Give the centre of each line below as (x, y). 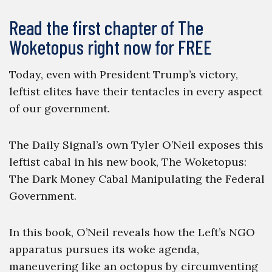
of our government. (59, 108)
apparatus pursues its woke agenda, (104, 249)
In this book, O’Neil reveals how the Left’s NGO (132, 232)
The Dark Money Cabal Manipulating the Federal (137, 179)
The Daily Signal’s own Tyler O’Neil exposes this (136, 145)
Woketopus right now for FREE (110, 47)
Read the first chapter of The (106, 27)
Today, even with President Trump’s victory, (123, 74)
